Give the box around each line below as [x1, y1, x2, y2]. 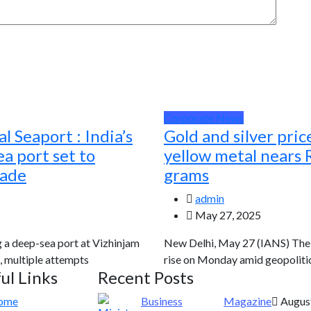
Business [140, 294, 183, 308]
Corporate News [164, 111, 244, 124]
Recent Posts [98, 267, 194, 287]
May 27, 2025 [193, 208, 261, 221]
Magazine [224, 294, 272, 308]
